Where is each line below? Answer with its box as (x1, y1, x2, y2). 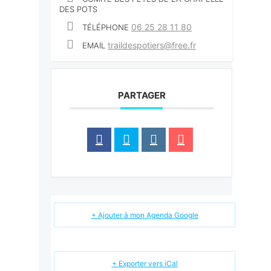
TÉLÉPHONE (82, 22, 129, 33)
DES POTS (59, 4, 97, 15)
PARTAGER (117, 90, 166, 102)
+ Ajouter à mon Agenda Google (91, 211, 198, 220)
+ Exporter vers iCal (111, 259, 178, 269)
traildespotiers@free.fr (108, 40, 196, 51)
